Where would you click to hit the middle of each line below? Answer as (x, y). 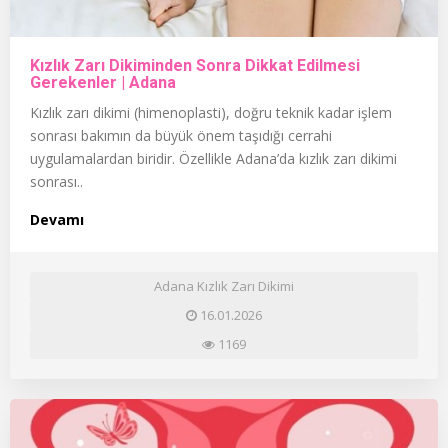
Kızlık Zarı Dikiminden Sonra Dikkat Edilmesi (195, 65)
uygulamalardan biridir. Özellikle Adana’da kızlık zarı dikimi (213, 158)
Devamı (57, 219)
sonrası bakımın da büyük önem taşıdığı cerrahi (181, 135)
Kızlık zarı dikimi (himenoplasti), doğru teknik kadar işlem (211, 112)
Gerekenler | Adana (103, 82)
